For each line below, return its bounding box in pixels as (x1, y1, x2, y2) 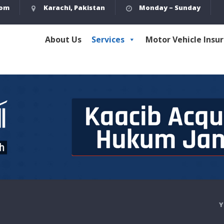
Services (91, 34, 124, 45)
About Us (45, 34, 81, 45)
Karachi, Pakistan (42, 3, 105, 12)
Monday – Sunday (137, 3, 200, 12)
